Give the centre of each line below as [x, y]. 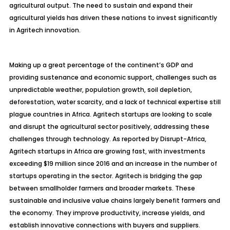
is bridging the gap [172, 176]
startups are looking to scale [166, 114]
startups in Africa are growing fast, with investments [120, 151]
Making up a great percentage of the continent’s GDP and [101, 65]
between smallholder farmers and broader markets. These [102, 188]
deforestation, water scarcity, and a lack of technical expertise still [115, 102]
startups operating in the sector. [62, 176]
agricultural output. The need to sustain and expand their [101, 5]
